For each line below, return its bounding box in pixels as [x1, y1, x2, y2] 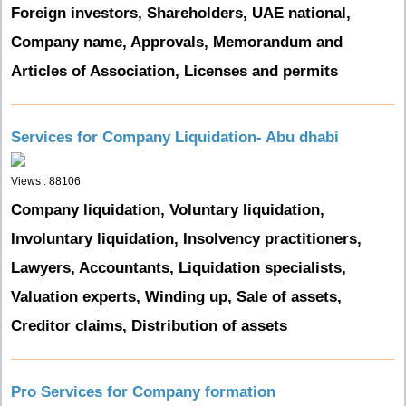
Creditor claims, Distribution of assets [11, 317, 287, 334]
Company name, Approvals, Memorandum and [11, 34, 343, 51]
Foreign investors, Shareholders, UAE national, [11, 5, 351, 22]
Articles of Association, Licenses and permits [11, 63, 338, 80]
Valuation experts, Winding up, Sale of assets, [11, 288, 342, 305]
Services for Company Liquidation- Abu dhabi [11, 129, 339, 146]
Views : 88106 [11, 175, 81, 188]
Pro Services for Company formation [11, 383, 275, 401]
